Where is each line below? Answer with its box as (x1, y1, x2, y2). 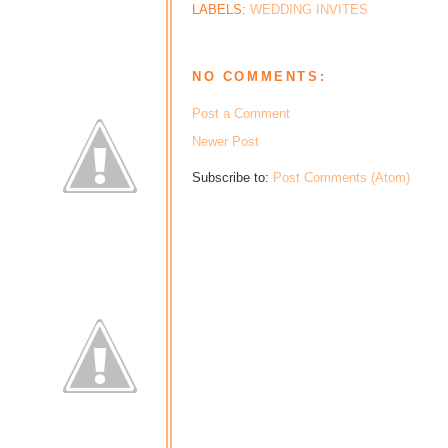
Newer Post (192, 133, 259, 149)
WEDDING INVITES (250, 2, 368, 18)
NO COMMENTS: (192, 69, 327, 84)
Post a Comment (192, 105, 290, 121)
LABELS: (192, 2, 250, 18)
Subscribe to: (192, 169, 273, 185)
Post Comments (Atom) (273, 169, 410, 185)
